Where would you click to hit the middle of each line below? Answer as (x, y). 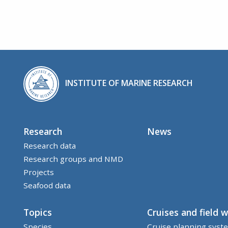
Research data (50, 145)
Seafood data (47, 185)
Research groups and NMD (73, 159)
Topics (38, 212)
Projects (39, 172)
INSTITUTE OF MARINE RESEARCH (129, 83)
